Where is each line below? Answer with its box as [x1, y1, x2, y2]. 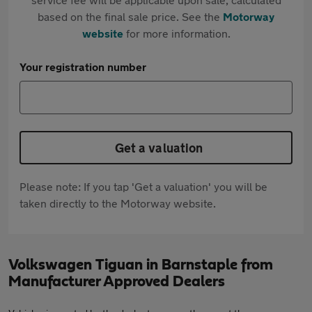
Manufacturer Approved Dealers [8, 274, 225, 289]
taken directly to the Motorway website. [19, 196, 216, 210]
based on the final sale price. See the [38, 10, 223, 23]
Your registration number [19, 60, 146, 73]
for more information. [123, 26, 231, 40]
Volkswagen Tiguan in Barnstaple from [8, 257, 273, 272]
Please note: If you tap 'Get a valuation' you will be [19, 180, 267, 193]
